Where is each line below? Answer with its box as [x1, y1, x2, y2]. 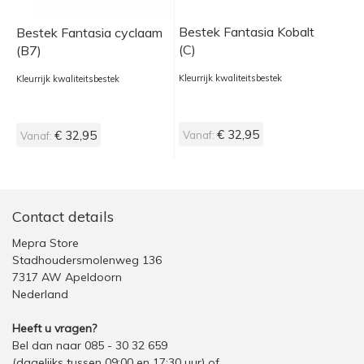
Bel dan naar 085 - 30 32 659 [12, 337, 167, 353]
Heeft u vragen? [12, 320, 97, 336]
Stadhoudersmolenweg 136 [12, 252, 162, 267]
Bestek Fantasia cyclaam [16, 24, 162, 41]
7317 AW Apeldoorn [12, 269, 122, 284]
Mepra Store [12, 235, 79, 250]
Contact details [12, 206, 114, 226]
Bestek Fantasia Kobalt [179, 23, 315, 40]
